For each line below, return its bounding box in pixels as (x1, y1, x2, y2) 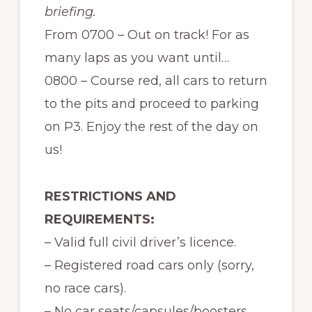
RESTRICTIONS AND (44, 189, 176, 204)
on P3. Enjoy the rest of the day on (44, 119, 258, 134)
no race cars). (44, 281, 126, 296)
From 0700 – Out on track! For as (44, 27, 249, 42)
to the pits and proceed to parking (44, 96, 259, 111)
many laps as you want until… (44, 50, 229, 65)
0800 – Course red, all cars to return (44, 73, 267, 88)
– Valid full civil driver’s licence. (44, 235, 236, 250)
